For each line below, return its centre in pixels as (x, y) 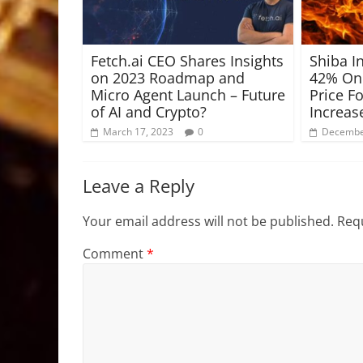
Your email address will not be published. (208, 221)
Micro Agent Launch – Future (188, 94)
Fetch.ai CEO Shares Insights (187, 60)
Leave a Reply (139, 185)
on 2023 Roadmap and (168, 77)
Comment (115, 253)
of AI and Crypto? (149, 111)
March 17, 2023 (138, 131)
